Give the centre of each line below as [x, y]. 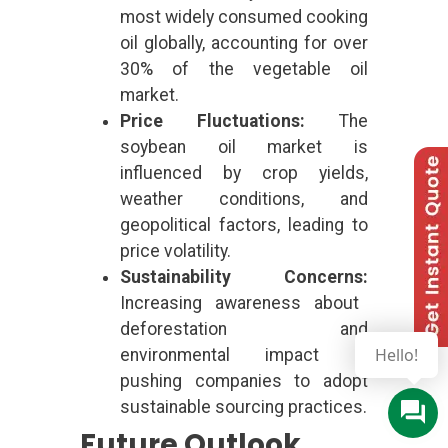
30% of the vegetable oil [244, 68]
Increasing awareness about [239, 302]
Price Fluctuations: [212, 120]
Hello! [396, 355]
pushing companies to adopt [244, 380]
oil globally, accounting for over [244, 42]
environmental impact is [244, 354]
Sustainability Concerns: [244, 276]
